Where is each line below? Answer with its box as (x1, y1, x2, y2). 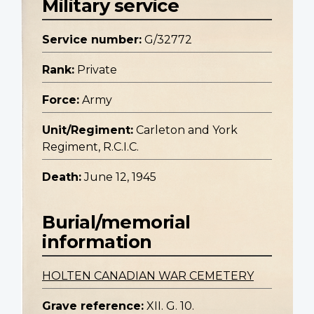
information (42, 231, 152, 253)
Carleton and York (136, 123, 238, 137)
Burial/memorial (42, 211, 191, 233)
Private (77, 63, 117, 77)
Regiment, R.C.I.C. (42, 140, 139, 154)
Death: (42, 170, 81, 184)
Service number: (42, 33, 142, 47)
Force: (42, 93, 79, 107)
